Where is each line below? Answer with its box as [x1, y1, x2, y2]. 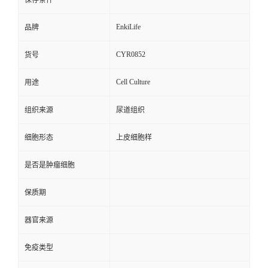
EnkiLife [116, 23, 141, 32]
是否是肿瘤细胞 [25, 161, 75, 170]
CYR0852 [116, 50, 145, 59]
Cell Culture [116, 78, 150, 87]
